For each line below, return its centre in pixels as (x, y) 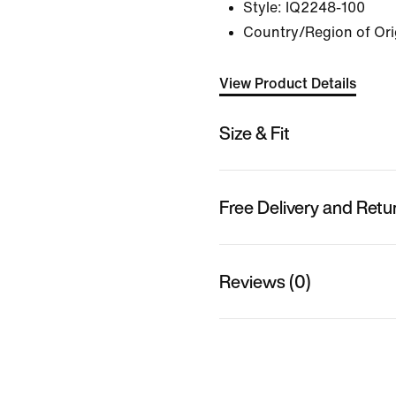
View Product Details (288, 84)
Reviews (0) (265, 281)
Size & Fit (255, 133)
